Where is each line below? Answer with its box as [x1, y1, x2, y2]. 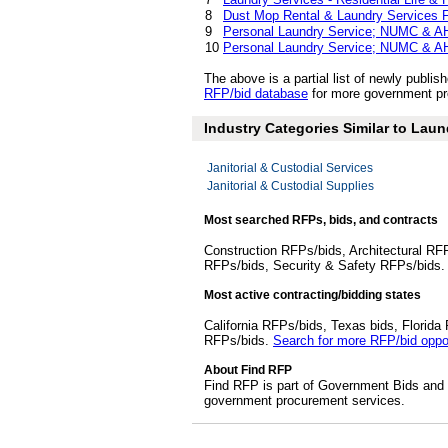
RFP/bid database [204, 86, 308, 101]
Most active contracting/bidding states [204, 288, 421, 302]
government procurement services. [204, 393, 405, 408]
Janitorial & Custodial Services [207, 161, 373, 175]
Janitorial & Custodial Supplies [207, 179, 374, 193]
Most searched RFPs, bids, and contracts [204, 213, 438, 227]
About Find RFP [204, 363, 292, 377]
